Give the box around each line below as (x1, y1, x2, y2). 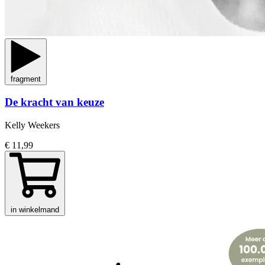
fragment (11, 74, 41, 83)
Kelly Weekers (5, 120, 60, 131)
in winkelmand (11, 205, 59, 215)
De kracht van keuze (5, 96, 104, 109)
